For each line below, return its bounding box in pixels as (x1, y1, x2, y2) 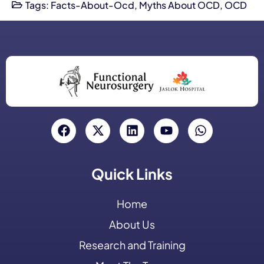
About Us (109, 217, 155, 231)
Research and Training (78, 237, 186, 252)
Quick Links (91, 164, 173, 183)
